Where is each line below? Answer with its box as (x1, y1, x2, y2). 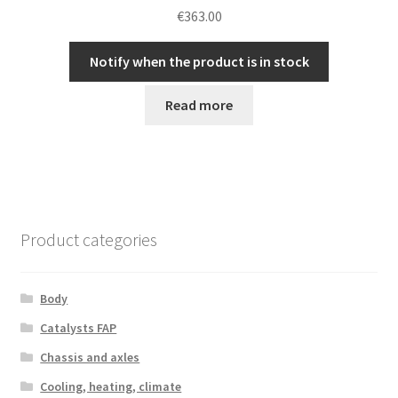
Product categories (20, 227, 157, 251)
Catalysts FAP (40, 319, 117, 336)
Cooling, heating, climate (40, 378, 182, 394)
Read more (165, 95, 233, 114)
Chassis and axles (40, 348, 140, 365)
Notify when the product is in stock (89, 52, 309, 71)
